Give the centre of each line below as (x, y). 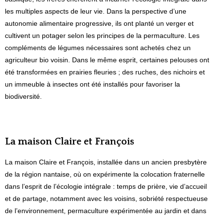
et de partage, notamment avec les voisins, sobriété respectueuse (106, 198)
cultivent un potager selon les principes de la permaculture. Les (102, 35)
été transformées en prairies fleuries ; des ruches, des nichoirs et (105, 72)
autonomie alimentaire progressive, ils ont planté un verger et (99, 23)
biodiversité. (23, 96)
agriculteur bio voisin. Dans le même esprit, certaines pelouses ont (107, 60)
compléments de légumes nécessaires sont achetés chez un (98, 47)
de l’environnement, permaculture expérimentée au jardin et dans (106, 210)
